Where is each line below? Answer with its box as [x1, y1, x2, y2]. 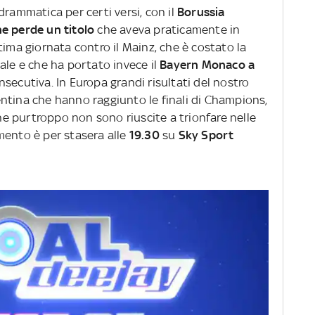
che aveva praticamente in [94, 22, 240, 37]
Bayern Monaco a [160, 58, 255, 72]
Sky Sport [178, 128, 234, 143]
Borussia [177, 5, 225, 20]
